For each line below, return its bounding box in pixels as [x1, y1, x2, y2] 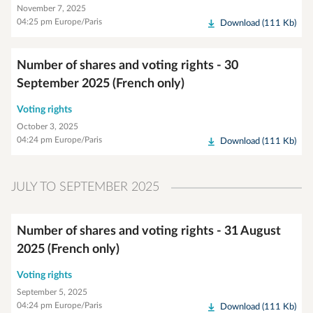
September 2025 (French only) [17, 78, 184, 90]
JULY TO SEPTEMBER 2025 [11, 181, 159, 194]
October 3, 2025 [17, 122, 78, 131]
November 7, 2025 [17, 4, 86, 13]
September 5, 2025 [17, 288, 87, 296]
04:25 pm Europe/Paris [17, 17, 102, 26]
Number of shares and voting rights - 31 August [17, 225, 281, 238]
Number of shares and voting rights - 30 [17, 59, 238, 72]
